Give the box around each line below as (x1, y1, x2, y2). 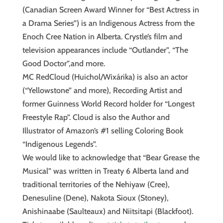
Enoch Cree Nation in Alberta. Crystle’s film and (22, 32, 182, 41)
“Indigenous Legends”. (22, 139, 97, 149)
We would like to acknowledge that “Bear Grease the (22, 153, 200, 162)
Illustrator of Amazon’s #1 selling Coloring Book (22, 126, 183, 135)
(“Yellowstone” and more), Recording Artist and (22, 86, 182, 95)
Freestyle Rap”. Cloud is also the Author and (22, 112, 170, 122)
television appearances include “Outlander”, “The (22, 45, 188, 55)
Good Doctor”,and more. (22, 59, 105, 68)
